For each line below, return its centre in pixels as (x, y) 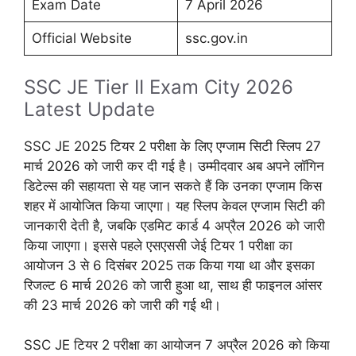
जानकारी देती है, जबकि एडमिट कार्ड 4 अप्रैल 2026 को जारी (174, 225)
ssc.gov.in (216, 39)
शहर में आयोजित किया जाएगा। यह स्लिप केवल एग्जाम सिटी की (174, 205)
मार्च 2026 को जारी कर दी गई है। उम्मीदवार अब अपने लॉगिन (174, 166)
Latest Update (89, 109)
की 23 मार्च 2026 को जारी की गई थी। (122, 305)
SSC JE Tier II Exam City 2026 (159, 87)
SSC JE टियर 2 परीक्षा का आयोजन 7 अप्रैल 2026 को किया (177, 345)
